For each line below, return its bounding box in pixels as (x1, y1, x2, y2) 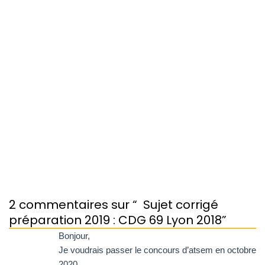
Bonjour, (59, 231, 90, 241)
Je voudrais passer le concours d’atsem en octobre (59, 245, 256, 256)
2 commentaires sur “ (9, 196, 137, 214)
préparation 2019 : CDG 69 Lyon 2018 (9, 212, 222, 229)
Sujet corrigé (143, 196, 218, 214)
